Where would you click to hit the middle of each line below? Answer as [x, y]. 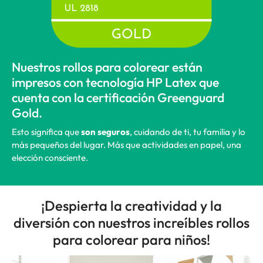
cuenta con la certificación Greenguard [118, 98]
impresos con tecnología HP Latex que [115, 82]
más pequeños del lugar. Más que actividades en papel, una [127, 145]
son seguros [104, 132]
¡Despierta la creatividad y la [131, 205]
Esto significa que [45, 132]
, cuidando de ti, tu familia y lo [188, 132]
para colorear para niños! [131, 240]
